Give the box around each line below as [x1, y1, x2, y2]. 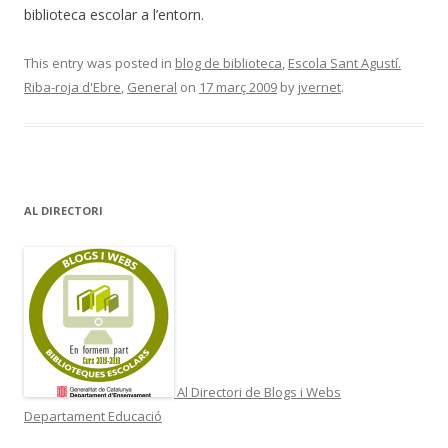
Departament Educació [24, 407, 162, 426]
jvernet [298, 78, 341, 97]
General [127, 78, 177, 97]
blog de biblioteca [175, 54, 282, 73]
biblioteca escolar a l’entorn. [24, 5, 204, 25]
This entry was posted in [24, 54, 175, 73]
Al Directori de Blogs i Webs [174, 383, 341, 402]
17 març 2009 [199, 78, 277, 97]
